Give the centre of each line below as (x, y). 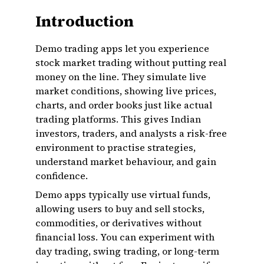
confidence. (62, 176)
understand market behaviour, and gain (126, 161)
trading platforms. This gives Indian (118, 119)
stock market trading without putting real (131, 62)
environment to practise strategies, (115, 147)
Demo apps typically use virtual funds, (123, 194)
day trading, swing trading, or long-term (127, 251)
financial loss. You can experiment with (125, 237)
